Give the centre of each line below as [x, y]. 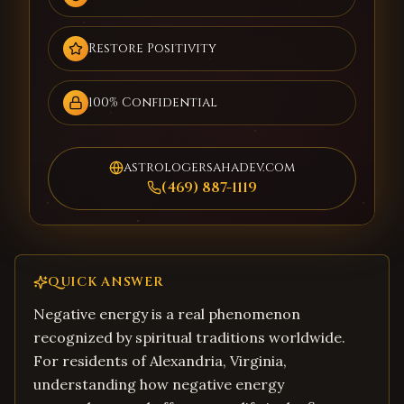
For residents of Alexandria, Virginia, [160, 361]
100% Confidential [153, 102]
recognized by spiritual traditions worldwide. [189, 337]
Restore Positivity [152, 48]
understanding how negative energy [159, 384]
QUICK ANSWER [106, 282]
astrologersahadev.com [209, 167]
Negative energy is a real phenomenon [167, 314]
